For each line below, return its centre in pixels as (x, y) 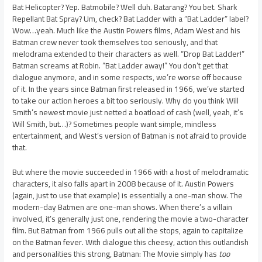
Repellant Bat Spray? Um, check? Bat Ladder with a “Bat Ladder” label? (131, 19)
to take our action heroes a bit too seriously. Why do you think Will (126, 101)
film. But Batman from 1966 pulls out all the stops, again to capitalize (128, 231)
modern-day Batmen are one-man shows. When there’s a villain (123, 207)
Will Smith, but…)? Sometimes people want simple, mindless (115, 124)
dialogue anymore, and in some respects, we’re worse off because (127, 77)
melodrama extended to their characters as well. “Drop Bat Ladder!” (129, 54)
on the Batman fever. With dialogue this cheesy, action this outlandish (131, 242)
